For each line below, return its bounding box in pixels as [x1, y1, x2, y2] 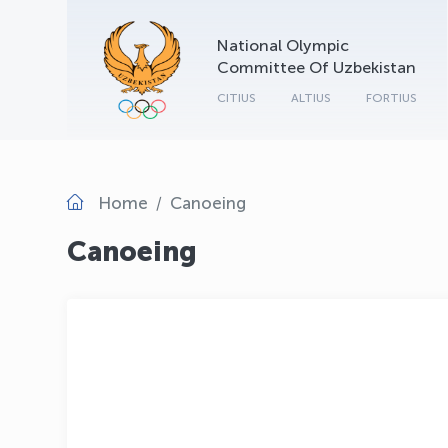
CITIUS [217, 91, 256, 105]
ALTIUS [291, 91, 331, 105]
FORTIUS [366, 91, 417, 105]
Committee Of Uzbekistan [217, 58, 416, 77]
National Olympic [217, 36, 349, 55]
